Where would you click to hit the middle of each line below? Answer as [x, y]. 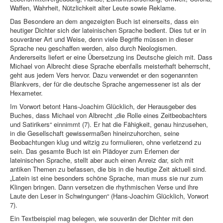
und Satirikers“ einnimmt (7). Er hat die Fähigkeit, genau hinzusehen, [109, 124]
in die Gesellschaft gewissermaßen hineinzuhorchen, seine [95, 133]
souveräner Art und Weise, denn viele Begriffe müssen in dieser [102, 39]
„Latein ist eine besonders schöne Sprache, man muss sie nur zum [107, 178]
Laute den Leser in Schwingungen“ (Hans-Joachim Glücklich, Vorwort [109, 196]
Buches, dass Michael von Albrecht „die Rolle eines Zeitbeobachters [109, 115]
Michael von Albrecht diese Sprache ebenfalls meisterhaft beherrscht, [110, 66]
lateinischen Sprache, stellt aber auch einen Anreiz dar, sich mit [102, 160]
